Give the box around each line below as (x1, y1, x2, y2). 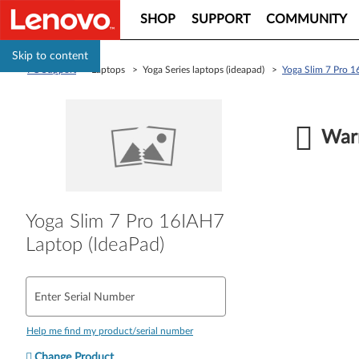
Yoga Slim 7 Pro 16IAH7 (26, 212, 224, 232)
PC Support (27, 65, 76, 75)
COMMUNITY (266, 13, 347, 26)
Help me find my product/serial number (26, 325, 193, 336)
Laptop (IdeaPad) (26, 235, 164, 255)
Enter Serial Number (34, 291, 135, 303)
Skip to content (12, 50, 88, 62)
